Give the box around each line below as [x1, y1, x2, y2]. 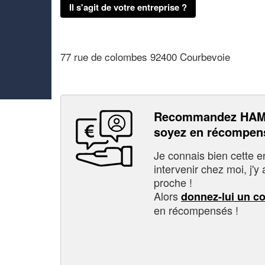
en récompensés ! [154, 202, 238, 218]
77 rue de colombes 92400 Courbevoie [60, 49, 230, 64]
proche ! [154, 174, 192, 190]
